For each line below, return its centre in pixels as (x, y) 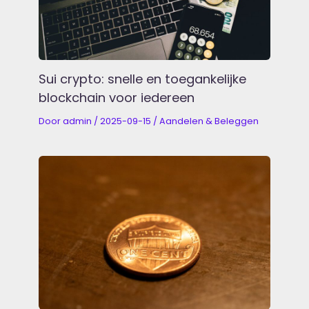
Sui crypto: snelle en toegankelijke (143, 79)
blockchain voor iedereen (117, 98)
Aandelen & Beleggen (209, 121)
